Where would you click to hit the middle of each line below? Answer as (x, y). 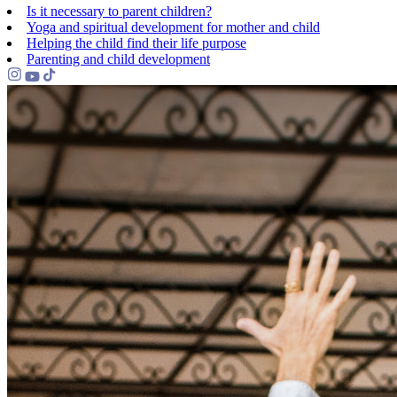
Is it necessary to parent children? (119, 11)
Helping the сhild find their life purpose (136, 43)
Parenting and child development (118, 59)
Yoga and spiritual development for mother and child (173, 27)
